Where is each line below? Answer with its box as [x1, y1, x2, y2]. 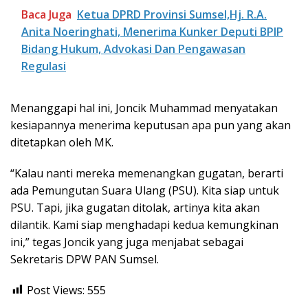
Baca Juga [21, 6, 71, 22]
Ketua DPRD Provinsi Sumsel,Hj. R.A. [77, 6, 267, 22]
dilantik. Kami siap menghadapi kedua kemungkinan [10, 217, 278, 232]
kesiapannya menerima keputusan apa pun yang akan [10, 117, 291, 133]
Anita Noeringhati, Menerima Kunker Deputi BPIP [21, 23, 283, 39]
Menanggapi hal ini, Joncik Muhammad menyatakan [10, 100, 278, 115]
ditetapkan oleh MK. [10, 134, 113, 150]
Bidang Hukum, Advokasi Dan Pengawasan [21, 41, 245, 56]
